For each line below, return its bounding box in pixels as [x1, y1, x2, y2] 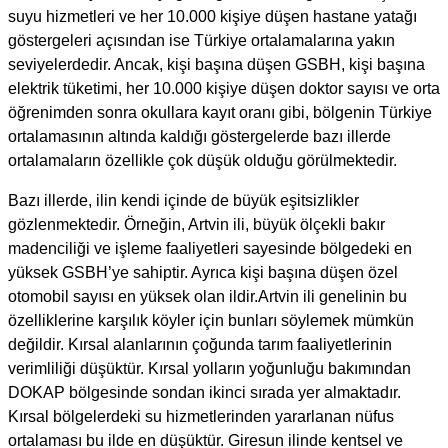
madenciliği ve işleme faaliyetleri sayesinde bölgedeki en [8, 240, 412, 258]
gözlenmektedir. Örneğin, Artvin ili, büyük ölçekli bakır [8, 216, 385, 234]
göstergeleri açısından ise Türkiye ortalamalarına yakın [8, 32, 395, 50]
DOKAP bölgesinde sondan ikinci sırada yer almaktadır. [8, 384, 401, 402]
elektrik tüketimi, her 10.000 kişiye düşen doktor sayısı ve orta [8, 80, 440, 98]
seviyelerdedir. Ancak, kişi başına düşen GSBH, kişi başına [8, 56, 425, 74]
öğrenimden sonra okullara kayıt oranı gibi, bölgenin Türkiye [8, 104, 432, 122]
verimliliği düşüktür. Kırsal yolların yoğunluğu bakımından [8, 360, 411, 378]
